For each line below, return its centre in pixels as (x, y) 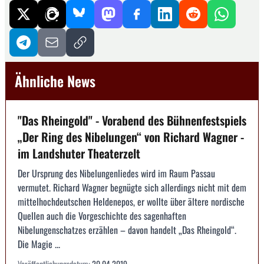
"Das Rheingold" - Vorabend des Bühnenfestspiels (132, 120)
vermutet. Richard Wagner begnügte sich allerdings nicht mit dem (132, 187)
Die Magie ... (39, 244)
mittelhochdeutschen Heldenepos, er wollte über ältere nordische (131, 201)
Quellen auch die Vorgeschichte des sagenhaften (102, 215)
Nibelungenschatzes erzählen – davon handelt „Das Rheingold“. (127, 230)
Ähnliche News (55, 80)
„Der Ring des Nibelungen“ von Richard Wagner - (131, 136)
